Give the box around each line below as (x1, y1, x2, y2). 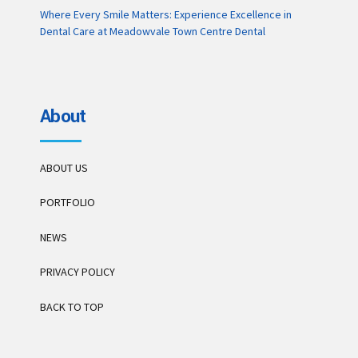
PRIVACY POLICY (40, 265, 115, 280)
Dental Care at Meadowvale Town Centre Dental (40, 23, 265, 38)
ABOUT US (40, 161, 88, 176)
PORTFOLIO (40, 195, 95, 210)
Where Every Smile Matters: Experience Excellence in (40, 6, 292, 22)
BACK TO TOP (40, 299, 104, 314)
